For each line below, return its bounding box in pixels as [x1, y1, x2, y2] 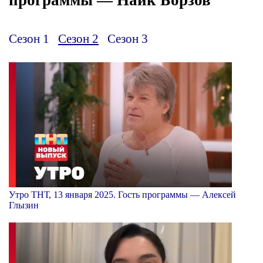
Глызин [9, 200, 39, 210]
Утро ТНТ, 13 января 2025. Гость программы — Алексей [9, 189, 236, 200]
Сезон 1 [9, 31, 49, 45]
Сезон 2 [58, 31, 99, 45]
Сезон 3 [107, 31, 148, 45]
